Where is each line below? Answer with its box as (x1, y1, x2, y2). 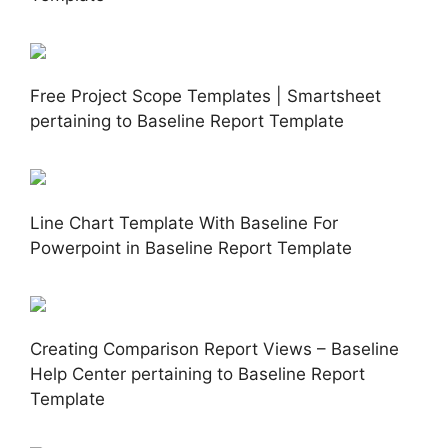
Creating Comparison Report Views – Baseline (30, 339, 399, 360)
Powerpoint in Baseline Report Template (30, 237, 352, 258)
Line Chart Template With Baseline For (30, 212, 338, 233)
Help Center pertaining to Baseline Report (30, 364, 365, 385)
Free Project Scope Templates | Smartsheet (30, 86, 381, 107)
